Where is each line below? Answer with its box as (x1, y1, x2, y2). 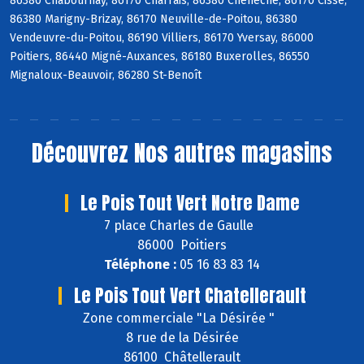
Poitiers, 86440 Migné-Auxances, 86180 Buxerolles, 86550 (10, 50, 310, 64)
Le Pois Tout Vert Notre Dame (80, 189, 300, 217)
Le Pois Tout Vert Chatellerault (73, 282, 306, 310)
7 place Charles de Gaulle (104, 218, 260, 234)
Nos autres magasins (134, 136, 332, 171)
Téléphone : (104, 257, 176, 273)
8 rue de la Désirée (125, 330, 239, 346)
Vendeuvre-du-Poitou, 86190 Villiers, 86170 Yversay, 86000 (10, 31, 314, 45)
